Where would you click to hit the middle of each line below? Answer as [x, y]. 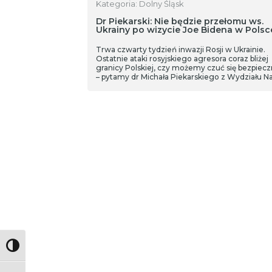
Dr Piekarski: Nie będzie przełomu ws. [179, 21]
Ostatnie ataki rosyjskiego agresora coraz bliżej [182, 59]
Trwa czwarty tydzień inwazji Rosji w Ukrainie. [180, 49]
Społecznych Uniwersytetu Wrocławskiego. [176, 86]
